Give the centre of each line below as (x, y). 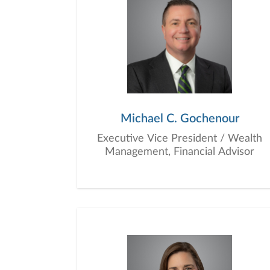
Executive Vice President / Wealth (180, 139)
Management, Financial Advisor (180, 152)
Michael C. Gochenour (180, 119)
